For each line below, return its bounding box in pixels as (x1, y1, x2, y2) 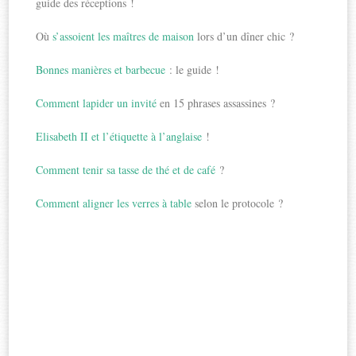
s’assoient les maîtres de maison (52, 29, 195, 44)
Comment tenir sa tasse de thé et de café (36, 162, 220, 178)
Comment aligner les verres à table (36, 195, 192, 211)
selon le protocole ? (192, 195, 284, 211)
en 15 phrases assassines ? (157, 95, 276, 111)
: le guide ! (169, 62, 220, 78)
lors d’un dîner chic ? (194, 29, 295, 44)
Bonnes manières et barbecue (36, 62, 170, 78)
